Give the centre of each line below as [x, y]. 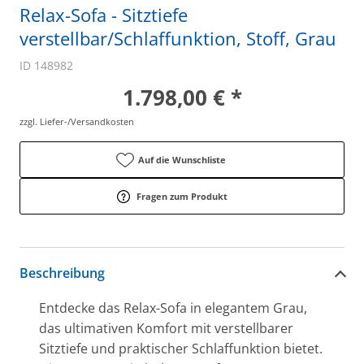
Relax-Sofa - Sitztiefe [104, 15]
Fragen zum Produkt [182, 196]
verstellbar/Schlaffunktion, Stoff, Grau [178, 38]
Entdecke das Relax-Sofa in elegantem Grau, [173, 308]
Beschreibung [62, 273]
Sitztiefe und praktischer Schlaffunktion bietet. [181, 349]
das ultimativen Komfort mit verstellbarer [166, 328]
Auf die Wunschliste [182, 160]
